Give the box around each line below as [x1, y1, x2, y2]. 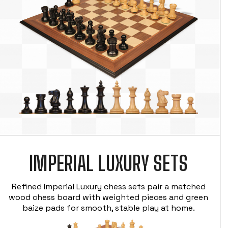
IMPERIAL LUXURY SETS [29, 151, 188, 176]
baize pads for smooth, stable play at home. [22, 202, 195, 213]
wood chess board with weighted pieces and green [9, 191, 209, 203]
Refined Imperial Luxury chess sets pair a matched [11, 181, 206, 192]
